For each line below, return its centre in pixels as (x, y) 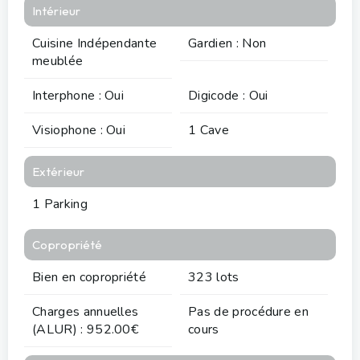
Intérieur (57, 10)
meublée (58, 61)
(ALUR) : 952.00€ (86, 329)
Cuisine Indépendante (95, 43)
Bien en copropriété (90, 277)
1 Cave (209, 130)
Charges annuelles (86, 311)
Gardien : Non (227, 43)
